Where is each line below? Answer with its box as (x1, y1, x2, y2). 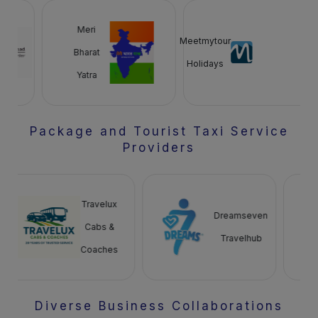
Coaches (55, 244, 93, 255)
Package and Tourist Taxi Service (29, 124, 289, 138)
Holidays (212, 58, 249, 69)
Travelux (55, 199, 92, 209)
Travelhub (194, 233, 236, 243)
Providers (123, 141, 195, 155)
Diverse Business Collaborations (35, 299, 283, 313)
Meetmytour (204, 35, 256, 46)
